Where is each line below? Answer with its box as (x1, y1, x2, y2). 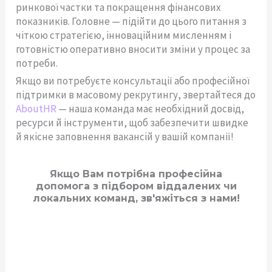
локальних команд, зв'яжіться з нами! (32, 192, 240, 204)
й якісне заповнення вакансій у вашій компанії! (16, 129, 234, 143)
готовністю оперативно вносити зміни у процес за (16, 42, 251, 56)
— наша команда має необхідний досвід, (56, 101, 245, 115)
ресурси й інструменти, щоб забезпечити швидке (16, 115, 249, 129)
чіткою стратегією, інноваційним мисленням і (16, 29, 232, 42)
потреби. (16, 56, 58, 70)
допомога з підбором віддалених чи (35, 180, 237, 192)
